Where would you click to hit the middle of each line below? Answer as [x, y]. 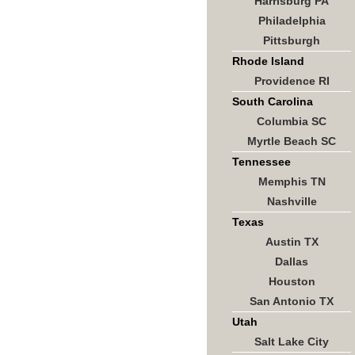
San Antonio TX [292, 301]
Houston [292, 281]
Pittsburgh [292, 40]
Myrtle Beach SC [292, 141]
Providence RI [292, 81]
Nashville [292, 201]
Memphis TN [292, 181]
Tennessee [261, 162]
